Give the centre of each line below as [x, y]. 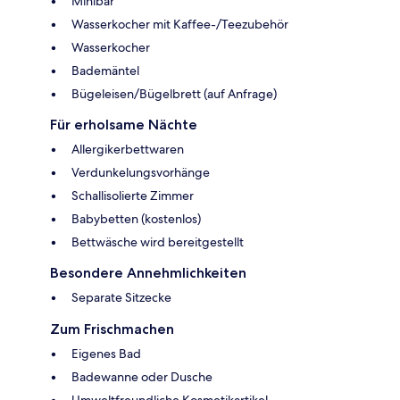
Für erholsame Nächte [124, 124]
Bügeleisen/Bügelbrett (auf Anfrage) [174, 93]
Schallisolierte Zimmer [133, 195]
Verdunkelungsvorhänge [141, 172]
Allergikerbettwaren [128, 149]
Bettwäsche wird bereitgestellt [158, 242]
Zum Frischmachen [112, 329]
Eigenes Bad [106, 353]
